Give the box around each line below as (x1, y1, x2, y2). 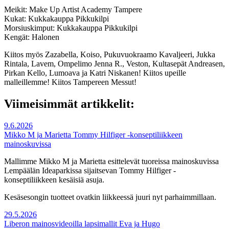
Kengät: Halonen (4, 33, 59, 42)
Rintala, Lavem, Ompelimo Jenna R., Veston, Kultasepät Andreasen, (4, 59, 225, 68)
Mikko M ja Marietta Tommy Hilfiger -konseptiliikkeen (4, 130, 182, 140)
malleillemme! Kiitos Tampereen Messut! (4, 78, 136, 87)
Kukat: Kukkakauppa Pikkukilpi (4, 14, 109, 24)
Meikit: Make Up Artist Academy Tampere (4, 5, 142, 14)
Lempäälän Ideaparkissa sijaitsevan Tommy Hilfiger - (4, 166, 176, 175)
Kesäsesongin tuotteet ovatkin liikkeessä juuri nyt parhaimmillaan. (4, 193, 216, 202)
